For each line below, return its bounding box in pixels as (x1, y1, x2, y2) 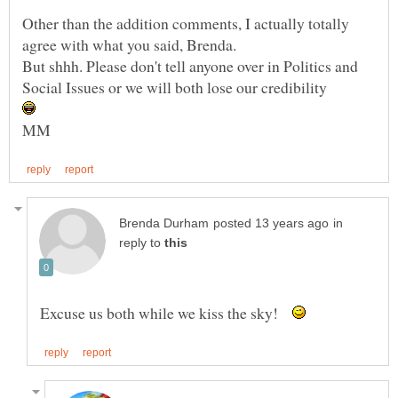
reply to (119, 236, 164, 251)
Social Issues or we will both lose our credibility (22, 76, 327, 98)
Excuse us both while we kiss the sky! (40, 302, 292, 324)
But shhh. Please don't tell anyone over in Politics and (22, 54, 358, 76)
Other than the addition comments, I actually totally (22, 12, 349, 34)
